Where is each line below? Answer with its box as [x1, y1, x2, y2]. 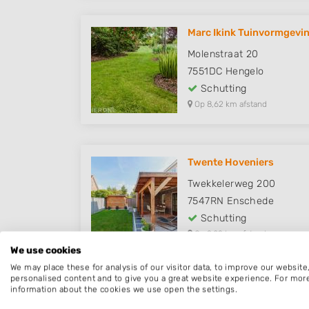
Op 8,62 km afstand [192, 99, 267, 110]
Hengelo [225, 66, 264, 78]
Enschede [226, 195, 275, 208]
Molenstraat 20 [188, 48, 259, 61]
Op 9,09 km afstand [192, 229, 266, 239]
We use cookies [10, 244, 81, 256]
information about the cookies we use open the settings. [10, 284, 237, 295]
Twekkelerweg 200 [188, 178, 276, 190]
